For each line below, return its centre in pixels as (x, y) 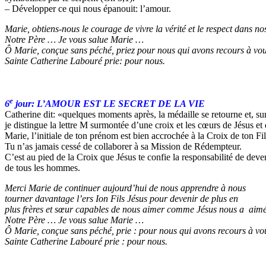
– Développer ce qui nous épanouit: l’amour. (88, 9)
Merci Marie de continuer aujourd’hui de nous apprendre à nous (125, 188)
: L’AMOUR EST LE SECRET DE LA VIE (118, 104)
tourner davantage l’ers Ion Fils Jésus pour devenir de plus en (121, 199)
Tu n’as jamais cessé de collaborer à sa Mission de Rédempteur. (123, 147)
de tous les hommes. (42, 168)
